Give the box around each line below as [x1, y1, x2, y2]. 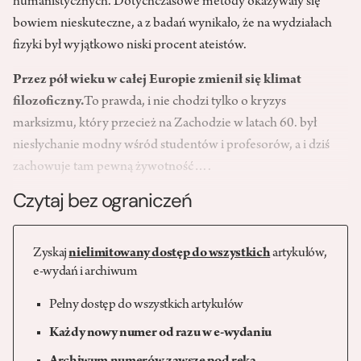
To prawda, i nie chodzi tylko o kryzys [84, 94, 286, 110]
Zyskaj [33, 246, 69, 261]
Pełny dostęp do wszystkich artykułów [49, 297, 244, 313]
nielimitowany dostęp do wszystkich [68, 246, 271, 261]
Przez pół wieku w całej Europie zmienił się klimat [13, 73, 301, 88]
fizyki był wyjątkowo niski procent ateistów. [13, 38, 247, 53]
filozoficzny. [13, 94, 84, 110]
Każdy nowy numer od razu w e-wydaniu [49, 326, 272, 341]
